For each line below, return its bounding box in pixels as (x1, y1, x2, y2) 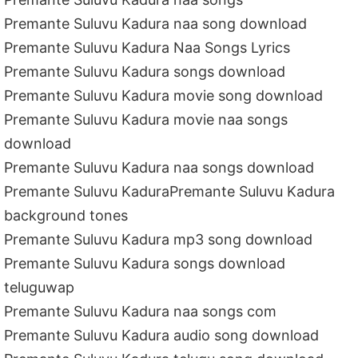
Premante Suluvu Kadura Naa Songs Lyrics (4, 38, 291, 56)
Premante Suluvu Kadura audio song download (4, 326, 320, 344)
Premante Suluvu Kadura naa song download (4, 14, 308, 32)
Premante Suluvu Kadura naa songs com (4, 302, 277, 320)
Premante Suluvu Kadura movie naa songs (4, 110, 288, 128)
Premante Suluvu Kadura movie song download (4, 86, 324, 104)
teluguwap (4, 278, 75, 296)
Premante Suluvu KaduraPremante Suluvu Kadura (4, 182, 336, 200)
